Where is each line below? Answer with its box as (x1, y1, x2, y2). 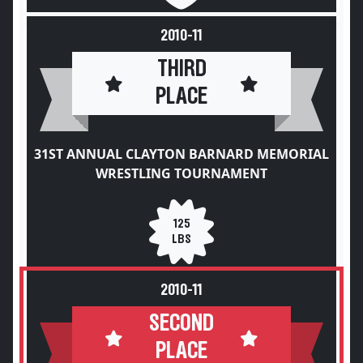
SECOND (149, 312, 214, 335)
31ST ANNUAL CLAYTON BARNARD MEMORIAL (34, 145, 329, 163)
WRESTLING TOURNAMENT (96, 164, 267, 182)
